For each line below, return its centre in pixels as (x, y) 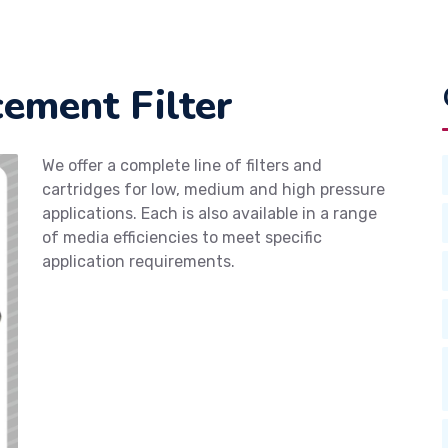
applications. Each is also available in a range (209, 213)
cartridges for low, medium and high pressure (213, 189)
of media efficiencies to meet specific (182, 237)
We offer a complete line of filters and (182, 165)
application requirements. (138, 261)
